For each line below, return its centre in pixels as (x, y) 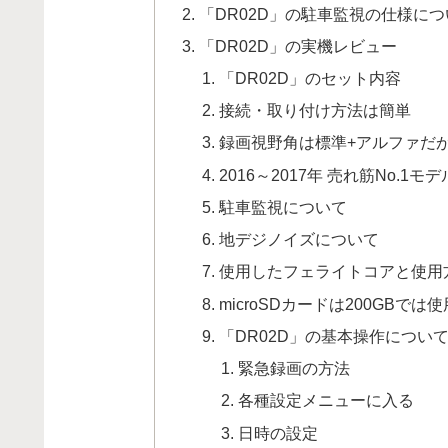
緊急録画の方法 (294, 368)
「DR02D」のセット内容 (309, 78)
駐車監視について (282, 206)
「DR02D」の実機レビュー (298, 45)
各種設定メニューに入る (326, 400)
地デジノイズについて (298, 239)
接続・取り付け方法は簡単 (314, 110)
